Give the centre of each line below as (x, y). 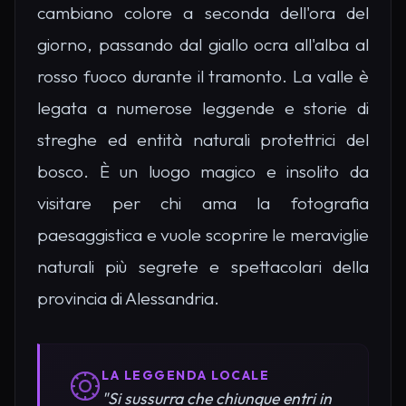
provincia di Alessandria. (128, 298)
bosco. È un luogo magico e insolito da (203, 171)
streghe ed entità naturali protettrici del (203, 139)
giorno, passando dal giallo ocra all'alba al (203, 44)
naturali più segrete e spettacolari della (203, 266)
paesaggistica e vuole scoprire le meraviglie (203, 234)
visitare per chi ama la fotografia (203, 203)
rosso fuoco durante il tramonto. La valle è (203, 76)
